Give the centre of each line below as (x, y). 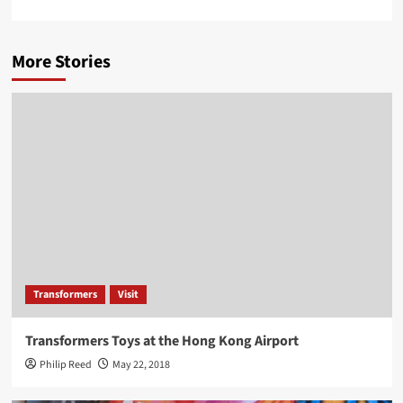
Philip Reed (65, 365)
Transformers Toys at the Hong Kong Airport (161, 341)
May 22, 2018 (141, 365)
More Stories (61, 62)
